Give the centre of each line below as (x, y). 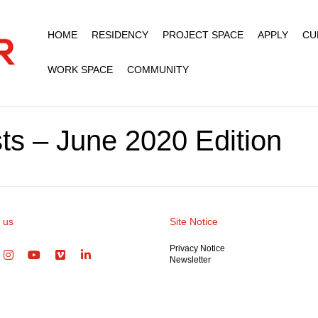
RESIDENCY (120, 35)
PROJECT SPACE (203, 35)
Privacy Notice (197, 248)
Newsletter (190, 260)
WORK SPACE (80, 70)
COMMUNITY (158, 70)
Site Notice (194, 221)
